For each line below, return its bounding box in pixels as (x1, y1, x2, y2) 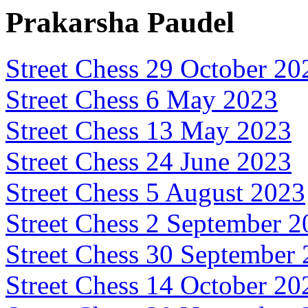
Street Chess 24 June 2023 (5, 146, 291, 176)
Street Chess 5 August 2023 (5, 177, 305, 207)
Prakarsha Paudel (5, 6, 234, 38)
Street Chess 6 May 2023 (5, 84, 278, 114)
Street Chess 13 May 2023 (5, 115, 291, 145)
